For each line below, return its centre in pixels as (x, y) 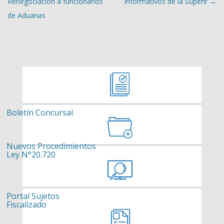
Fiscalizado (26, 204)
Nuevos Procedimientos (51, 146)
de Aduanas (26, 15)
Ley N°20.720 (31, 155)
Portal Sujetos (33, 196)
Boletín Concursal (40, 112)
